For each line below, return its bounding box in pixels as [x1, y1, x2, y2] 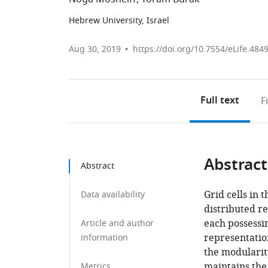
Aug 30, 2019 [69, 43, 121, 56]
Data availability [81, 188, 145, 201]
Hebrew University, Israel [69, 14, 169, 27]
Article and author [81, 217, 154, 230]
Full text [200, 93, 240, 109]
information [81, 232, 128, 244]
